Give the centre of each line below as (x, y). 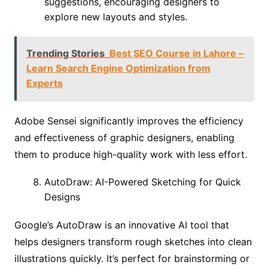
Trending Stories (65, 53)
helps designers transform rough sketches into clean (133, 241)
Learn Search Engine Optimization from (118, 68)
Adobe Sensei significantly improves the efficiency (129, 121)
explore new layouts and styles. (115, 16)
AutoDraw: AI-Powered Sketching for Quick (142, 182)
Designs (62, 197)
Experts (44, 83)
